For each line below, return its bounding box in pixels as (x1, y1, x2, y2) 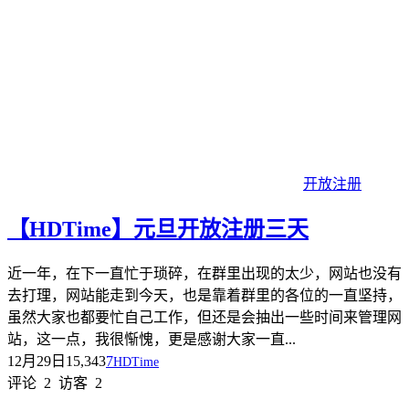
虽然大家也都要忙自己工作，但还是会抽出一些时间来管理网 (7, 309, 402, 326)
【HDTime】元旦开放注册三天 (7, 217, 309, 242)
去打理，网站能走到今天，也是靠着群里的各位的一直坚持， (7, 288, 402, 304)
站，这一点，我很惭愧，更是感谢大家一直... (7, 331, 296, 348)
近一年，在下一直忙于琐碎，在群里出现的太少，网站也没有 (7, 266, 402, 282)
